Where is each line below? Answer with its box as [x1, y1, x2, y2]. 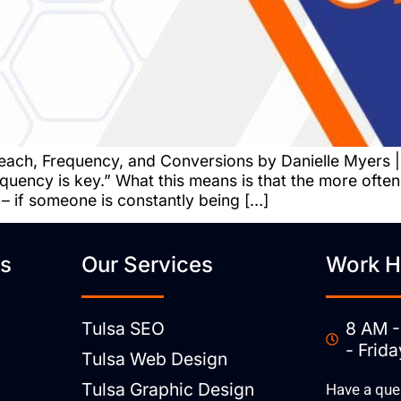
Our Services [81, 252, 213, 278]
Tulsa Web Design [81, 347, 227, 370]
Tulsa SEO [81, 317, 165, 339]
